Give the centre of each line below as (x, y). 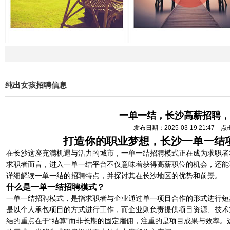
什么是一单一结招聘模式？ (55, 187)
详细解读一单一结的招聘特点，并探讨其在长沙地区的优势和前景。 (114, 176)
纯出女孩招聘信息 (36, 85)
